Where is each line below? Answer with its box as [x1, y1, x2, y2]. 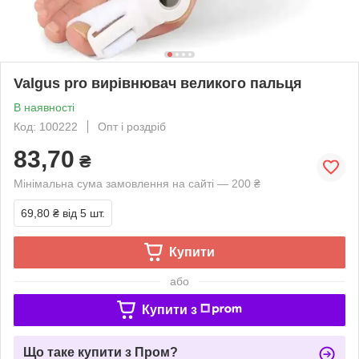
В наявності [14, 100, 75, 114]
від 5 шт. [63, 206, 105, 220]
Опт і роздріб [98, 119, 166, 133]
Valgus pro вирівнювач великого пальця [14, 75, 302, 91]
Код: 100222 [14, 119, 78, 133]
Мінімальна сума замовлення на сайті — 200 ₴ [14, 176, 260, 190]
